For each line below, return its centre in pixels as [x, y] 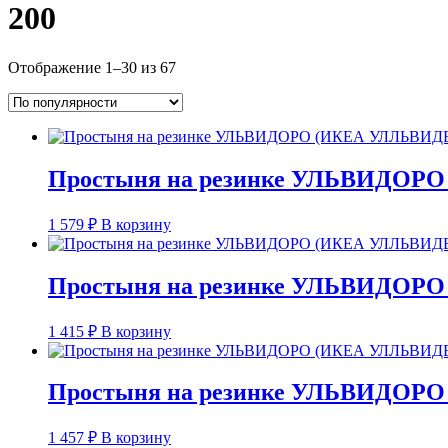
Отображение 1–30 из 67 [92, 67]
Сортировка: [218, 66]
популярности [223, 102]
